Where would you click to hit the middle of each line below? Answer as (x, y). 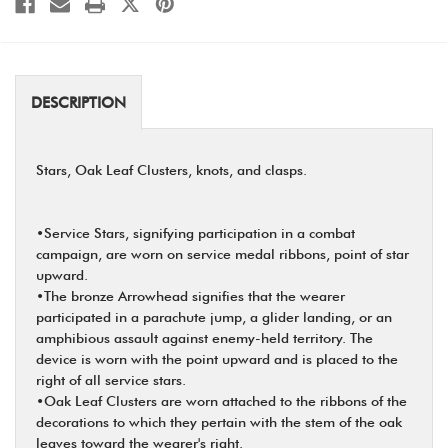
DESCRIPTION (78, 102)
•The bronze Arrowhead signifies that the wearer (190, 295)
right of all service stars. (111, 379)
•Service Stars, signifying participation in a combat (195, 232)
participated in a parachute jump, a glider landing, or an (214, 316)
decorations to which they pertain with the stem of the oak (219, 421)
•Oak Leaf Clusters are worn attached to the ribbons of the (221, 400)
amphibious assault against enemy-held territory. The (204, 337)
